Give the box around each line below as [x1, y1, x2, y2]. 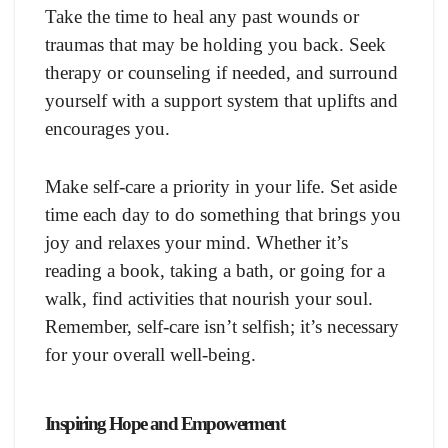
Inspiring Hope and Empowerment [45, 413, 285, 435]
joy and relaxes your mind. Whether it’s [45, 232, 348, 254]
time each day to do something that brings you [45, 204, 401, 226]
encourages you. [45, 118, 170, 140]
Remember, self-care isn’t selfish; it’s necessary [45, 316, 399, 338]
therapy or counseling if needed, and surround [45, 62, 398, 84]
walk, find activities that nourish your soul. [45, 288, 373, 310]
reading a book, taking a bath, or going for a [45, 260, 385, 282]
